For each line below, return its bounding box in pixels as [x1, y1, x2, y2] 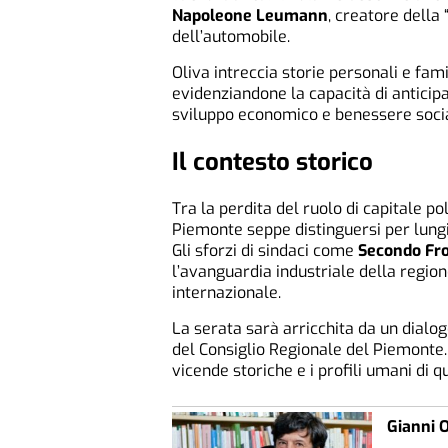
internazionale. [172, 281, 281, 303]
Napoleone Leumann [172, 4, 328, 26]
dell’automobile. [172, 25, 290, 47]
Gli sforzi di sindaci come [172, 239, 358, 261]
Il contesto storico [172, 145, 373, 178]
